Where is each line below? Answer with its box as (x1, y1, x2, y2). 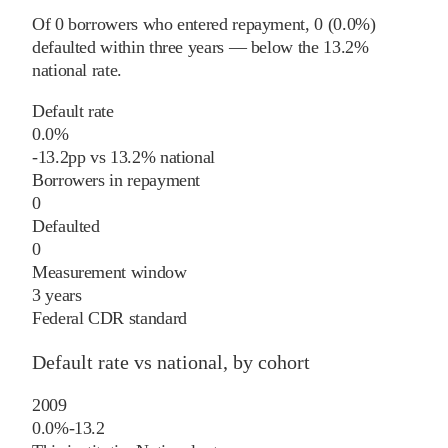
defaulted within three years (32, 36, 224, 57)
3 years (32, 284, 82, 305)
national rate (32, 59, 118, 80)
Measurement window (32, 261, 187, 282)
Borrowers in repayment (32, 169, 201, 190)
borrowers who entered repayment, (63, 13, 310, 34)
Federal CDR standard (32, 307, 187, 328)
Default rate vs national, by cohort (32, 350, 310, 373)
